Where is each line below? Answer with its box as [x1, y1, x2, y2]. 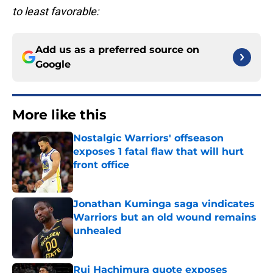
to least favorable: [12, 5, 99, 18]
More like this [12, 107, 107, 124]
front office [73, 159, 129, 171]
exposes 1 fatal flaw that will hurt [73, 146, 244, 158]
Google [35, 58, 71, 71]
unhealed [73, 225, 121, 237]
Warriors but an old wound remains [73, 211, 257, 224]
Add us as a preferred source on [35, 44, 199, 56]
